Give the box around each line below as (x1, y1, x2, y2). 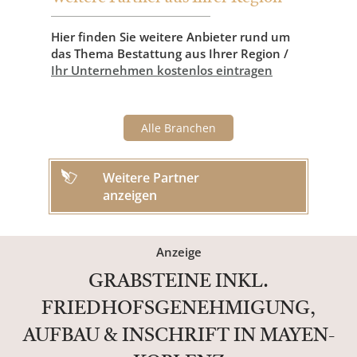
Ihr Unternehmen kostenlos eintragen (51, 62, 273, 78)
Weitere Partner (103, 169, 199, 186)
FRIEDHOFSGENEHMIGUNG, (41, 300, 316, 319)
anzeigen (103, 186, 157, 204)
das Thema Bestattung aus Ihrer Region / (51, 45, 288, 61)
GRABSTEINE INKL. (88, 273, 269, 292)
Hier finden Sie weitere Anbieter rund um (51, 29, 290, 45)
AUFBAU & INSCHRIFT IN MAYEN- (22, 327, 335, 346)
